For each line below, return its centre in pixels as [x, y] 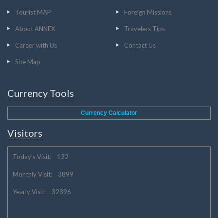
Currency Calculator [109, 113]
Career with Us [36, 45]
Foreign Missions [148, 12]
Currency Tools [41, 93]
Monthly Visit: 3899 [43, 174]
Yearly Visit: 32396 [42, 192]
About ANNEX [35, 29]
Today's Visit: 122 [41, 157]
